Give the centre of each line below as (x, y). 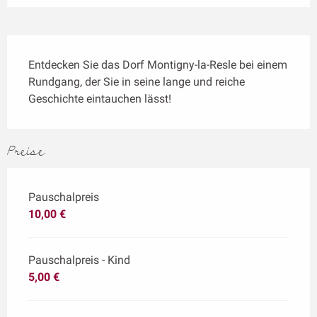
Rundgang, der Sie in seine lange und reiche (137, 82)
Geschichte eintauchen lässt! (100, 99)
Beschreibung (54, 45)
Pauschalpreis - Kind (79, 260)
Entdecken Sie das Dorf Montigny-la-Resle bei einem (158, 65)
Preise (26, 152)
